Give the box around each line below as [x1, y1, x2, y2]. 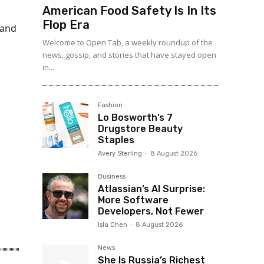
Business [98, 173, 126, 180]
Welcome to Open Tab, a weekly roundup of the [42, 37, 213, 48]
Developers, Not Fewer [98, 206, 204, 217]
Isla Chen [98, 221, 127, 229]
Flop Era [42, 18, 90, 32]
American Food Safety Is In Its [42, 4, 216, 18]
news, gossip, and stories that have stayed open [42, 49, 216, 60]
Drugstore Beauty [98, 123, 183, 134]
